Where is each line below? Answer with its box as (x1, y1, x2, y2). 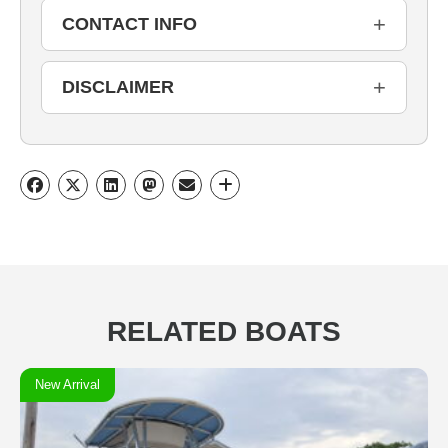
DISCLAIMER (62, 77, 174, 98)
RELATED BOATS (107, 316, 341, 348)
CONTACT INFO (62, 14, 197, 35)
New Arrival (35, 377, 100, 393)
